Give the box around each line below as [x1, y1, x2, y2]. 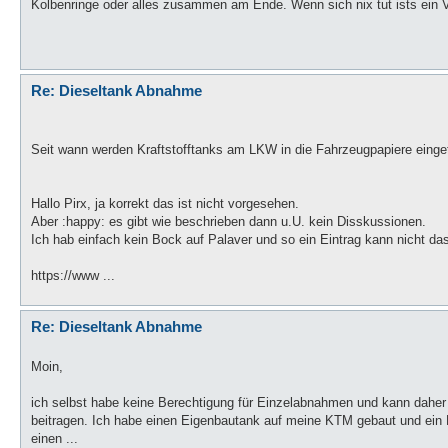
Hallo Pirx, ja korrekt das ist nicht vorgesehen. [31, 195, 299, 211]
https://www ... [31, 267, 115, 283]
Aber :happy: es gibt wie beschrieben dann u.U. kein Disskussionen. [31, 213, 426, 229]
